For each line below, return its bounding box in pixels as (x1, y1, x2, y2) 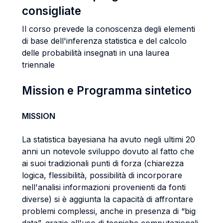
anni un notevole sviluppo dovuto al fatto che (22, 146, 194, 156)
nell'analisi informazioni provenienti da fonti (22, 182, 186, 192)
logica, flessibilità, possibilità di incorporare (22, 170, 182, 180)
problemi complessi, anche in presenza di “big (22, 206, 196, 216)
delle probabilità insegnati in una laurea (22, 48, 169, 58)
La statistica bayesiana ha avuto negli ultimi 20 (22, 134, 195, 144)
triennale (22, 60, 55, 70)
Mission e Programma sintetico (22, 84, 192, 97)
